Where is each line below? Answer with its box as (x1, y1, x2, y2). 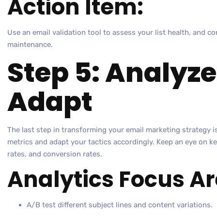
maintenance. (7, 40, 53, 49)
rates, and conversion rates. (7, 150, 102, 159)
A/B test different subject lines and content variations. (27, 201, 213, 210)
